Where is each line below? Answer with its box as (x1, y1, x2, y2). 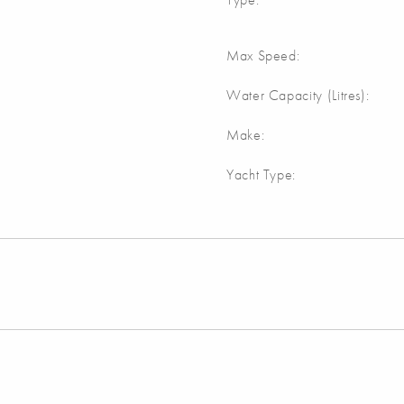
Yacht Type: (226, 165, 297, 185)
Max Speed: (226, 46, 300, 66)
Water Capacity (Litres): (226, 86, 370, 106)
